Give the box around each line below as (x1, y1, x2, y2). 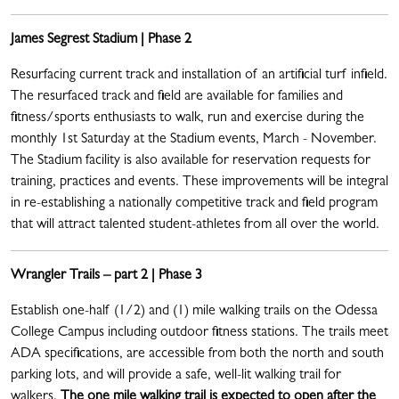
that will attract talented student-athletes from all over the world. (11, 218, 387, 233)
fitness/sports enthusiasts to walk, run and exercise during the (11, 111, 364, 126)
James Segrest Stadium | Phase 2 (11, 33, 191, 48)
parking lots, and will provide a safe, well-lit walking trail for (11, 369, 341, 384)
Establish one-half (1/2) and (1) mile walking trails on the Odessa (11, 305, 378, 320)
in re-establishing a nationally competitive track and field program (11, 197, 378, 212)
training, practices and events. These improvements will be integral (11, 175, 388, 191)
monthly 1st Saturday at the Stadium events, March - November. (11, 133, 377, 148)
